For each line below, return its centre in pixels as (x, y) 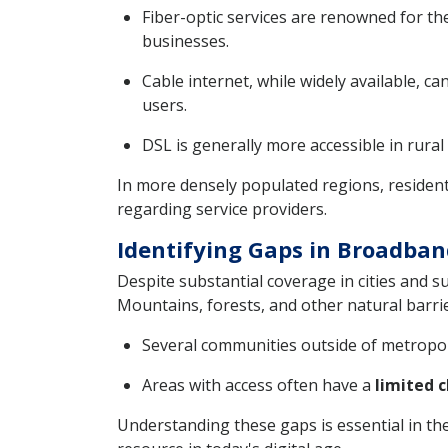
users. (164, 105)
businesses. (185, 41)
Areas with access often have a (258, 385)
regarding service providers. (222, 209)
